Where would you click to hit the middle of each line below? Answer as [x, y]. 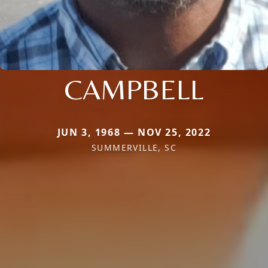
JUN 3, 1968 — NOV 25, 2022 [134, 132]
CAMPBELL [134, 89]
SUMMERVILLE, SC [134, 147]
